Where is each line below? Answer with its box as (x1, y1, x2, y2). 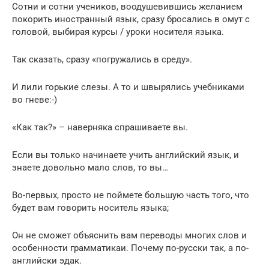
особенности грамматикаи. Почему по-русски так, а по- (12, 243, 249, 253)
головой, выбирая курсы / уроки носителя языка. (12, 26, 224, 37)
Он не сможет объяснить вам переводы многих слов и (12, 230, 247, 241)
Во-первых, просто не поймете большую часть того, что (12, 190, 249, 201)
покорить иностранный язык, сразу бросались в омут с (12, 14, 250, 25)
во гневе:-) (12, 94, 57, 105)
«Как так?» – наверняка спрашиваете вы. (12, 122, 188, 133)
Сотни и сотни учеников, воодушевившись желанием (12, 1, 243, 12)
